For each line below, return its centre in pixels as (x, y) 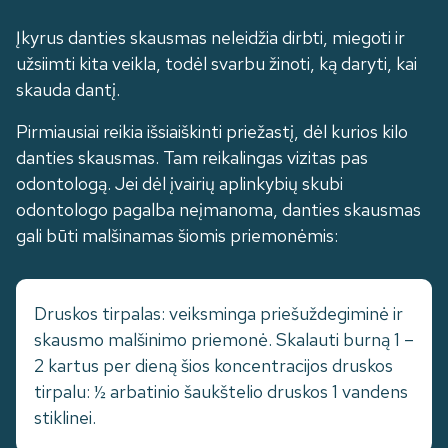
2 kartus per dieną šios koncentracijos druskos (213, 366)
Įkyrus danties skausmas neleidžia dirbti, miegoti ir (210, 38)
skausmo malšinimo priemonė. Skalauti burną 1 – (224, 340)
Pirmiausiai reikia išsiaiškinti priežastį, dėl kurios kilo (212, 132)
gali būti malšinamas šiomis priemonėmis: (177, 236)
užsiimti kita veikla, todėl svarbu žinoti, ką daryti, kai (216, 64)
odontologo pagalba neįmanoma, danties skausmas (218, 210)
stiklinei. (65, 418)
